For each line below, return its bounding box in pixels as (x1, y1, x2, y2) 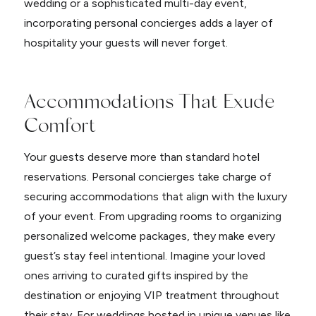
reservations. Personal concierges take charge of (23, 170, 272, 183)
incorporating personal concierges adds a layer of (23, 16, 273, 30)
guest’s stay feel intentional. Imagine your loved (23, 249, 265, 262)
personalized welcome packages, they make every (23, 229, 275, 243)
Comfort (23, 111, 96, 136)
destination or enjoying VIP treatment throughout (23, 288, 279, 302)
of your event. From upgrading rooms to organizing (23, 209, 281, 223)
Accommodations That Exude (23, 87, 275, 112)
